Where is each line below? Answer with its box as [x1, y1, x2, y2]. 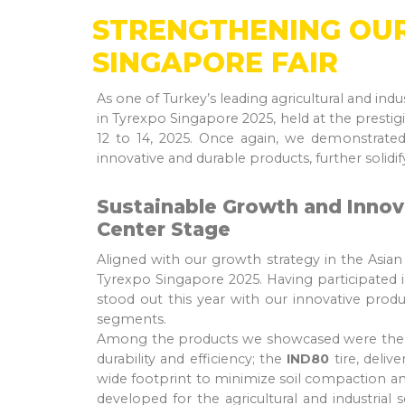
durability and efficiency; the [97, 350, 287, 367]
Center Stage [97, 217, 231, 240]
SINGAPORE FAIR [92, 45, 338, 80]
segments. [97, 310, 166, 327]
